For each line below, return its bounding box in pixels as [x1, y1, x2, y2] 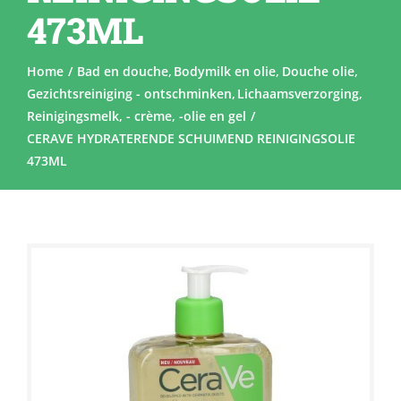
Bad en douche [76, 62, 168, 80]
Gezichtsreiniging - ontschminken [26, 84, 232, 102]
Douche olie [281, 62, 354, 80]
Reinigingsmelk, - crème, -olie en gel [26, 107, 246, 124]
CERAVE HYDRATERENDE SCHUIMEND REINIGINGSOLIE [26, 129, 355, 147]
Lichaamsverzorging [237, 84, 360, 102]
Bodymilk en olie [174, 62, 277, 80]
